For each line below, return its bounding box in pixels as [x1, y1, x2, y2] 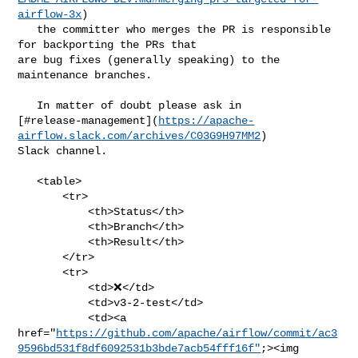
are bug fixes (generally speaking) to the [18, 53, 280, 66]
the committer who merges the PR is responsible [18, 22, 38, 36]
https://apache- [158, 113, 255, 127]
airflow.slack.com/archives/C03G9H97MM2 [18, 129, 261, 142]
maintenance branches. [18, 68, 153, 82]
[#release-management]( [18, 113, 159, 127]
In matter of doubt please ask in [18, 98, 38, 112]
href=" [18, 326, 57, 340]
